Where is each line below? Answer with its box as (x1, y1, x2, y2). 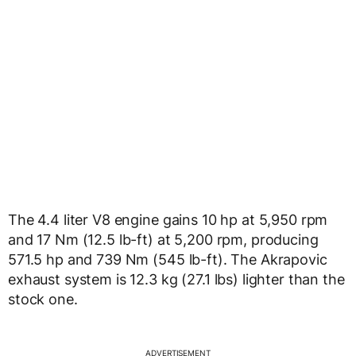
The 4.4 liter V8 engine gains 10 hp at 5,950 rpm (8, 211, 328, 229)
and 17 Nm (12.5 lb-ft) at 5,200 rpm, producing (8, 231, 319, 249)
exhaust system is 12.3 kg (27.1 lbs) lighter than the (8, 271, 345, 288)
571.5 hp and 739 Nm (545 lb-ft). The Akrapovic (8, 251, 327, 269)
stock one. (8, 291, 78, 308)
